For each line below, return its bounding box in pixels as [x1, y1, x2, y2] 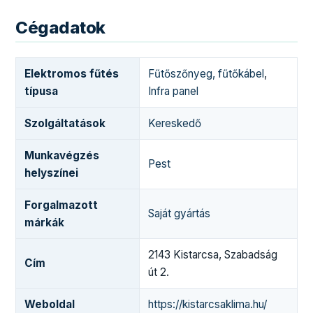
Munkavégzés [24, 149, 100, 163]
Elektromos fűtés [24, 67, 119, 81]
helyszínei [24, 166, 79, 180]
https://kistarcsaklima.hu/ [148, 298, 268, 312]
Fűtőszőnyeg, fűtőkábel [148, 67, 265, 81]
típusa [24, 85, 59, 99]
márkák [24, 216, 65, 230]
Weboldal [24, 298, 75, 312]
